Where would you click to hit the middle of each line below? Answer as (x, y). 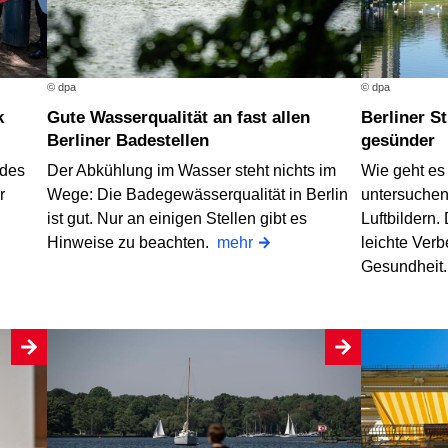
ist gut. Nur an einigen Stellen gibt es (177, 218)
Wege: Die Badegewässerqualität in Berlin (198, 194)
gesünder (397, 141)
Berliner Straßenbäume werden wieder (366, 118)
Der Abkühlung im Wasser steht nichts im (192, 170)
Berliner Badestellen (128, 141)
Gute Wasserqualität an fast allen (54, 118)
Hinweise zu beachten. (132, 242)
